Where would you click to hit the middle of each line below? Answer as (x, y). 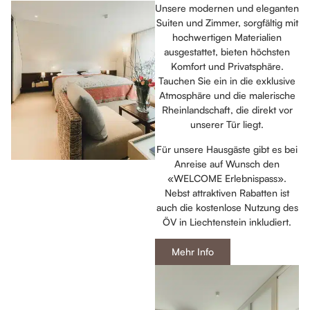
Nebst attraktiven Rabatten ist (227, 192)
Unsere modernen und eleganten (227, 8)
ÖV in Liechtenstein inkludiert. (227, 221)
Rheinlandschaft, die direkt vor (227, 110)
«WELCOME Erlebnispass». (227, 178)
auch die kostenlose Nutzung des (227, 207)
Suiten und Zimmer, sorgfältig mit (227, 23)
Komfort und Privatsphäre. (227, 66)
